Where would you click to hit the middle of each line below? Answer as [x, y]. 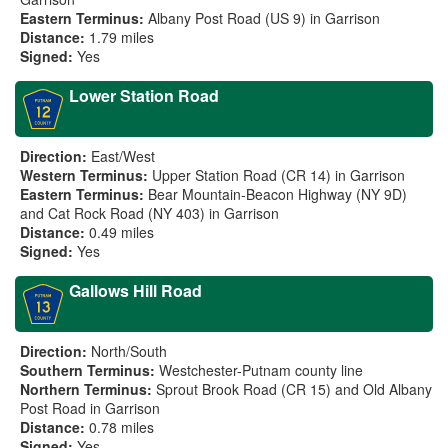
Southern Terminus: [87, 370]
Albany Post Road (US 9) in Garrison [264, 18]
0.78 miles [121, 427]
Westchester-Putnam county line [261, 370]
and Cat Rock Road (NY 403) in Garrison [149, 213]
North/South [129, 351]
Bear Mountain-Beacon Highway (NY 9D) [277, 194]
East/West [123, 156]
